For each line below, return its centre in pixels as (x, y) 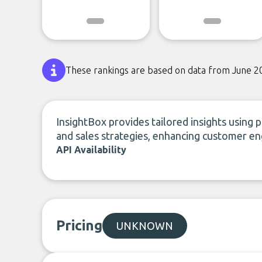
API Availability (91, 150)
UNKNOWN (145, 226)
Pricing (79, 225)
